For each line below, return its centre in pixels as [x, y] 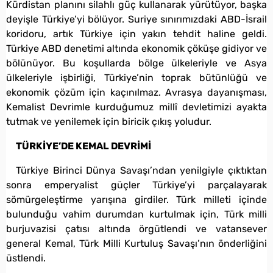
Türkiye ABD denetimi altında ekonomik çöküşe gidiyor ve [136, 48]
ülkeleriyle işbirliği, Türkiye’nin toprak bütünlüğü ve [136, 77]
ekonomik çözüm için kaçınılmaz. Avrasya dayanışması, [136, 92]
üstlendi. [26, 258]
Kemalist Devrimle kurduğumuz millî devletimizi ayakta [136, 107]
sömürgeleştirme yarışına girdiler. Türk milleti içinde [136, 199]
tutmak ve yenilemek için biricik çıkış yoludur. [109, 121]
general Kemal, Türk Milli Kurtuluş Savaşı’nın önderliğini [136, 243]
